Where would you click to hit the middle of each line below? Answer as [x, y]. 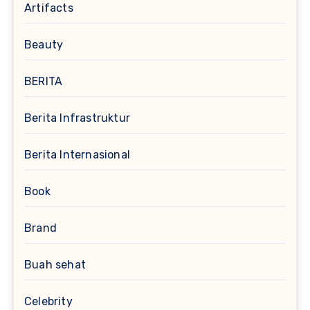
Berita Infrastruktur [77, 118]
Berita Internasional [77, 155]
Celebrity [48, 302]
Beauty [44, 45]
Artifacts [49, 8]
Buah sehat [55, 265]
